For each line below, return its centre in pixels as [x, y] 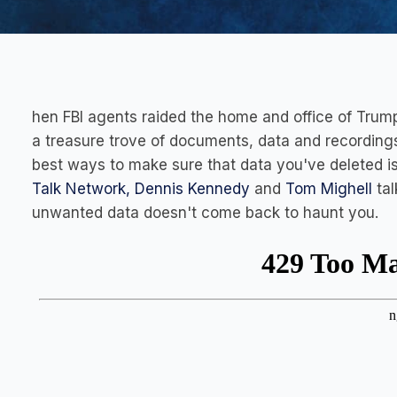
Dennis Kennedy [192, 189]
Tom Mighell [329, 189]
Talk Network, [81, 189]
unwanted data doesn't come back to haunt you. [205, 213]
